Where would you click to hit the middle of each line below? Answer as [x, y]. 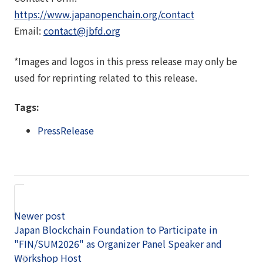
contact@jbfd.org [82, 31]
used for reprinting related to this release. [106, 78]
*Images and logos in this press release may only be [126, 61]
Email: [29, 31]
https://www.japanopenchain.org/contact [104, 14]
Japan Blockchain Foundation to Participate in [116, 230]
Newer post [40, 216]
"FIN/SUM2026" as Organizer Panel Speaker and [118, 244]
